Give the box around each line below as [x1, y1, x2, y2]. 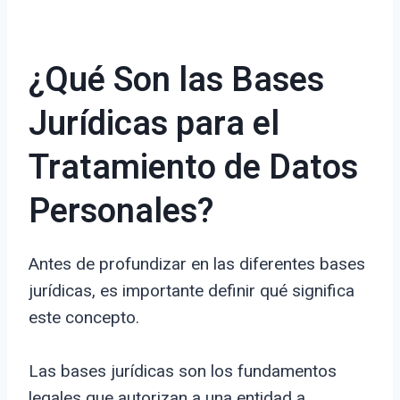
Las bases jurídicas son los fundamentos [29, 361, 337, 382]
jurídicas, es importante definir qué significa [29, 280, 354, 302]
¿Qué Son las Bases [29, 55, 324, 106]
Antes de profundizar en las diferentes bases [29, 254, 365, 275]
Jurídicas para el [29, 99, 279, 150]
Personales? [29, 187, 213, 237]
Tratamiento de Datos [29, 143, 358, 194]
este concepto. [29, 307, 139, 329]
